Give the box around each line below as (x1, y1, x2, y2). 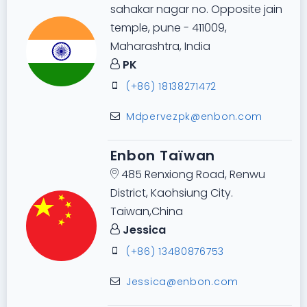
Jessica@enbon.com (126, 275, 238, 289)
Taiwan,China (110, 204, 183, 220)
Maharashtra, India (110, 38, 210, 55)
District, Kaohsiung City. (110, 185, 233, 201)
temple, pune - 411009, (110, 20, 227, 36)
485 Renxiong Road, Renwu (118, 167, 265, 183)
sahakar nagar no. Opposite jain (110, 1, 282, 18)
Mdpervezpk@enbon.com (126, 110, 263, 124)
